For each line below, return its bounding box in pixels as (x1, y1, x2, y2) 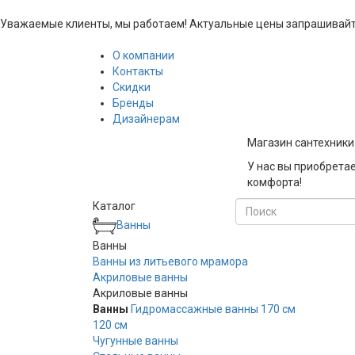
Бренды (113, 97, 154, 109)
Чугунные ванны (93, 334, 178, 347)
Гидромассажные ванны (131, 303, 258, 315)
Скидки (113, 81, 151, 94)
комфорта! (247, 176, 302, 189)
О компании (113, 49, 174, 62)
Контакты (113, 65, 163, 78)
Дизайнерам (113, 113, 180, 125)
